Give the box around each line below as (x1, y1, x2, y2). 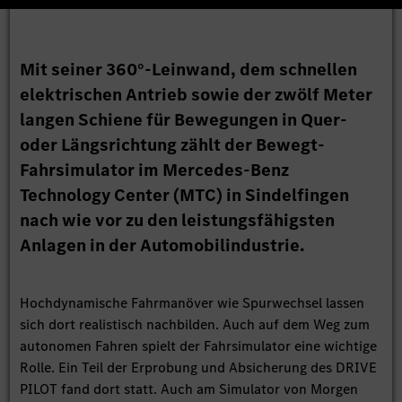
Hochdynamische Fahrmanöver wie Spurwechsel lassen (20, 293, 365, 313)
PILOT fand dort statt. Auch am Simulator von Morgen (20, 380, 359, 399)
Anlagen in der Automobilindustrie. (20, 233, 306, 258)
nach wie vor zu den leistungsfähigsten (20, 208, 336, 233)
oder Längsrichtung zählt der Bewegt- (20, 133, 326, 158)
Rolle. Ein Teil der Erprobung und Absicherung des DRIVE (20, 358, 378, 378)
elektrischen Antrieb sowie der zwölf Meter (20, 83, 373, 108)
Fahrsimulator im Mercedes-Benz (20, 158, 290, 183)
